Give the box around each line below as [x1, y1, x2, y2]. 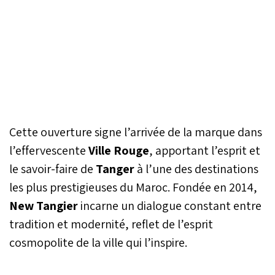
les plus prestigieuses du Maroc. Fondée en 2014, [9, 179, 257, 195]
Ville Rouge [88, 142, 149, 158]
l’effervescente [9, 142, 88, 158]
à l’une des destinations [137, 160, 258, 177]
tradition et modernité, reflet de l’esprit [9, 215, 213, 232]
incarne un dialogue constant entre [78, 197, 261, 214]
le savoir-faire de [9, 160, 96, 177]
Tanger [96, 160, 137, 177]
